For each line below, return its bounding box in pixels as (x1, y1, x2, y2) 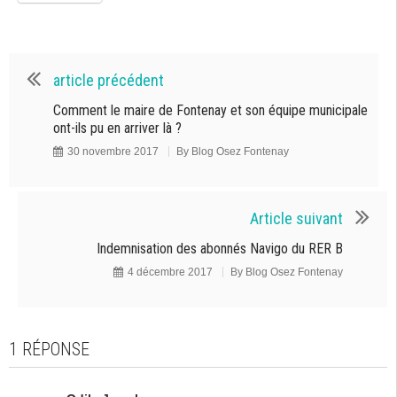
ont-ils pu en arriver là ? (53, 120, 182, 136)
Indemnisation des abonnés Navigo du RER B (93, 240, 343, 257)
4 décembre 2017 (128, 266, 213, 278)
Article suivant (250, 209, 343, 228)
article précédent (53, 71, 164, 90)
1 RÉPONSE (9, 339, 90, 360)
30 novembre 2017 (67, 145, 159, 158)
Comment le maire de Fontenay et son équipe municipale (53, 102, 368, 119)
